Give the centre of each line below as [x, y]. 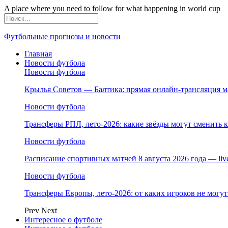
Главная [38, 54]
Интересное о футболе [63, 220]
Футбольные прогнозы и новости [62, 36]
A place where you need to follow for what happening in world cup [112, 8]
